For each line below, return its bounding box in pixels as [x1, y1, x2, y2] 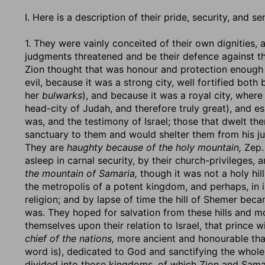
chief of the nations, [25, 232, 114, 244]
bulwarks [42, 89, 82, 101]
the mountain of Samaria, [25, 167, 137, 179]
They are [25, 141, 67, 153]
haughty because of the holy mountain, [67, 141, 241, 153]
